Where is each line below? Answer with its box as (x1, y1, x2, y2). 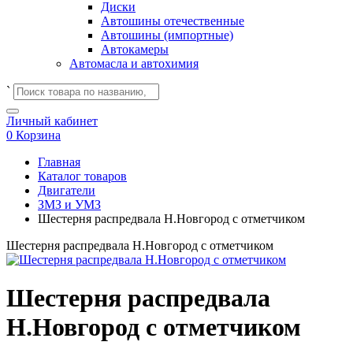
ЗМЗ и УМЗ (38, 198, 101, 211)
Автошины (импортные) (101, 28, 233, 42)
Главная (38, 155, 80, 169)
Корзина (16, 128, 61, 142)
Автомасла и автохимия (69, 57, 199, 70)
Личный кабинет (6, 114, 98, 128)
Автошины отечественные (101, 14, 244, 28)
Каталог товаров (38, 169, 127, 183)
